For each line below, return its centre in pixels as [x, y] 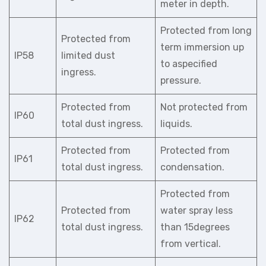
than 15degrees [195, 227]
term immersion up [202, 47]
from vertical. [191, 244]
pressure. [181, 80]
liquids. [176, 124]
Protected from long [206, 31]
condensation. [192, 167]
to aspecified [189, 64]
